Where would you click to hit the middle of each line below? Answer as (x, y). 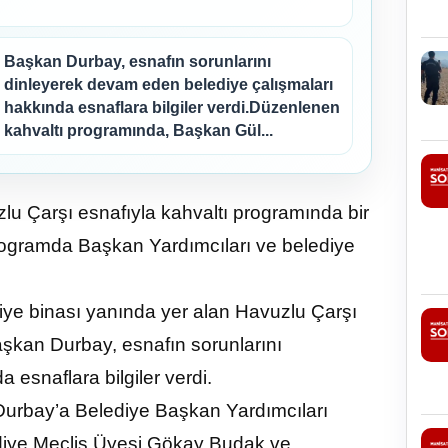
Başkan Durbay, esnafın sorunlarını (137, 62)
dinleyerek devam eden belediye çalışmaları (168, 85)
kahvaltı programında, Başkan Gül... (138, 131)
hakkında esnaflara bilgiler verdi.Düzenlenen (172, 108)
